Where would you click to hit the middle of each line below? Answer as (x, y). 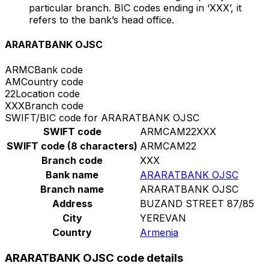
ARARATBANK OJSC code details (94, 258)
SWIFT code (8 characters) (72, 146)
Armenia (159, 232)
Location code (48, 93)
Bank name (72, 174)
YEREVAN (163, 218)
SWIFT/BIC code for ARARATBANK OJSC (102, 117)
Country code (52, 81)
